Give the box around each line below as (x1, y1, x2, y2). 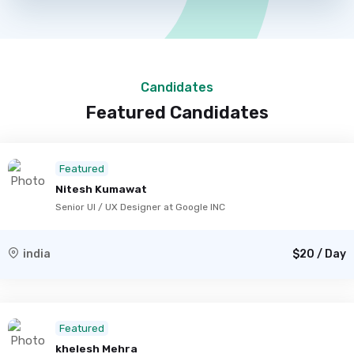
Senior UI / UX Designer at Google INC (55, 201, 225, 213)
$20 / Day (292, 247, 346, 261)
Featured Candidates (85, 102, 269, 123)
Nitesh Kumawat (55, 183, 147, 195)
